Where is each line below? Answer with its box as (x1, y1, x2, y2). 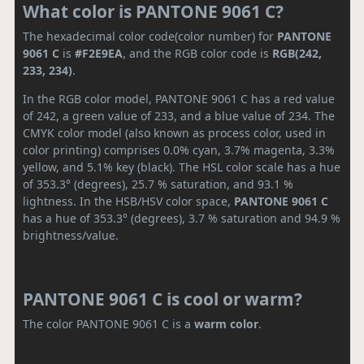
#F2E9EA (75, 45, 123, 61)
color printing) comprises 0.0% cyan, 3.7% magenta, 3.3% (23, 141, 335, 158)
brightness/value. (23, 227, 119, 243)
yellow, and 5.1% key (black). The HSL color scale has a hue (23, 158, 340, 175)
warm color (194, 315, 258, 331)
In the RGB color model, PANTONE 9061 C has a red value (23, 90, 335, 106)
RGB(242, (272, 45, 322, 61)
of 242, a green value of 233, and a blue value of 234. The (23, 107, 335, 123)
